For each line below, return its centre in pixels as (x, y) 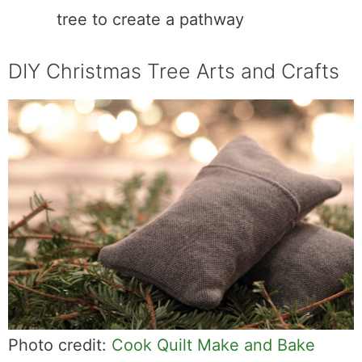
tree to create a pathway (150, 19)
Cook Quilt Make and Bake (213, 345)
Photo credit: (60, 345)
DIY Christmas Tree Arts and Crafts (174, 71)
